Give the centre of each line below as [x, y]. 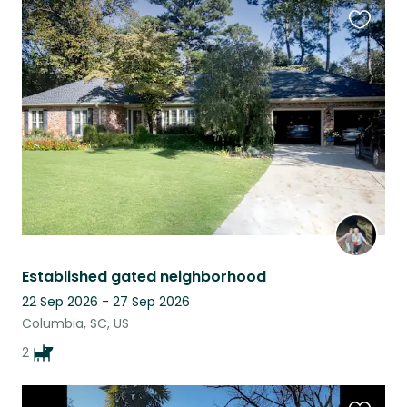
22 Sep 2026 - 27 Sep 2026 [106, 302]
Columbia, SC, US [75, 324]
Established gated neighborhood [144, 277]
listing [368, 72]
